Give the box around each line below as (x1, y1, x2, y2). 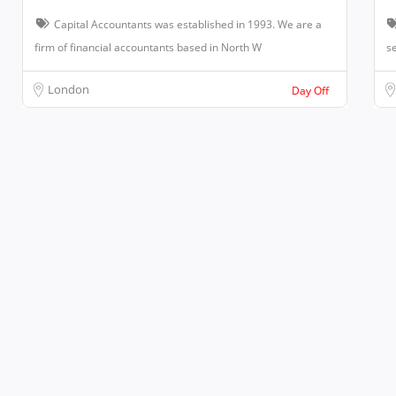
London (48, 81, 89, 98)
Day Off (291, 83, 329, 99)
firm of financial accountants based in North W (34, 40, 262, 56)
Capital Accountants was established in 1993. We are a (54, 17, 322, 33)
